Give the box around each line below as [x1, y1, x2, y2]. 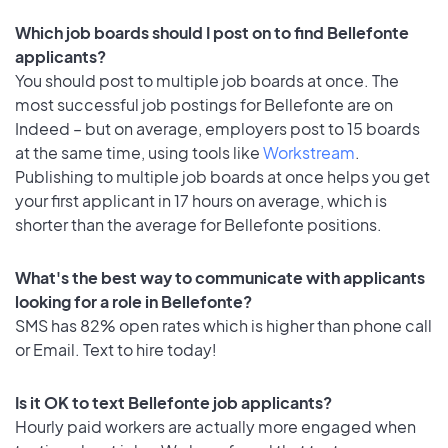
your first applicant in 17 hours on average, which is [15, 189, 387, 211]
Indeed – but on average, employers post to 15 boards [15, 117, 420, 139]
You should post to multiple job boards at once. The [15, 69, 399, 91]
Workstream [263, 141, 355, 163]
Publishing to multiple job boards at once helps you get [15, 165, 430, 187]
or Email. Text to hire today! [15, 338, 217, 360]
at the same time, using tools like [15, 141, 263, 163]
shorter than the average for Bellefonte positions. [15, 213, 382, 235]
